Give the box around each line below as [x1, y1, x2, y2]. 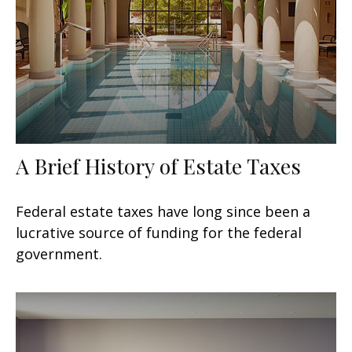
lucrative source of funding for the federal [16, 222, 302, 242]
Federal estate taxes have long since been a [16, 201, 310, 221]
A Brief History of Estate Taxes [16, 151, 301, 180]
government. [16, 244, 102, 263]
